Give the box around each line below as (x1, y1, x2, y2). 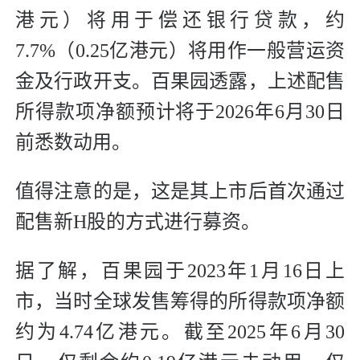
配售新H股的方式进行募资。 (15, 211, 260, 233)
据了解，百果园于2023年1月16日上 (15, 260, 345, 282)
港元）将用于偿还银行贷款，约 (15, 10, 345, 31)
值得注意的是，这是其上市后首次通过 (15, 181, 345, 202)
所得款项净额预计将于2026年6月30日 (15, 101, 345, 123)
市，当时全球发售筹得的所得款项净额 (15, 291, 345, 313)
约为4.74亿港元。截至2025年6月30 (15, 321, 345, 343)
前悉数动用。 (15, 132, 131, 153)
